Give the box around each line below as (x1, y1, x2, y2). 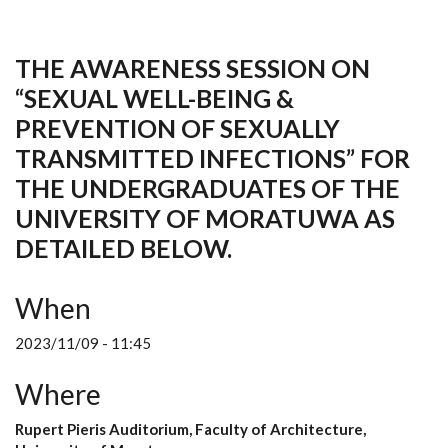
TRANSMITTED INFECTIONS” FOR (15, 142, 410, 173)
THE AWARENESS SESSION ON (15, 52, 370, 83)
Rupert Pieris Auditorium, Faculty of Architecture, (15, 419, 366, 438)
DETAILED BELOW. (15, 232, 232, 263)
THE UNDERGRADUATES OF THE (15, 172, 400, 203)
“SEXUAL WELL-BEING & (15, 82, 294, 113)
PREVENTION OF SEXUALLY (15, 112, 340, 143)
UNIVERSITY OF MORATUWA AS (15, 202, 395, 233)
